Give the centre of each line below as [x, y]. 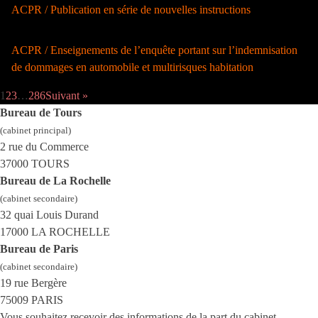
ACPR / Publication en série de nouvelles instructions [131, 9]
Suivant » [67, 96]
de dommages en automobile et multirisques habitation [133, 67]
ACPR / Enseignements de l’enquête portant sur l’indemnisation [155, 50]
